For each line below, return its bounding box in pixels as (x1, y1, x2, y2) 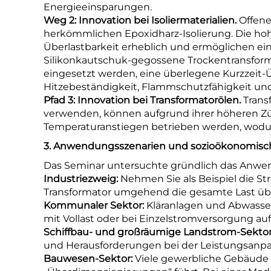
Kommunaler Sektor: (44, 200, 146, 211)
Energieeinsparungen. (44, 1, 152, 13)
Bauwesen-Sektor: (44, 253, 135, 264)
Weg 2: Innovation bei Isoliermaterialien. (44, 15, 239, 26)
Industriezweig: (44, 173, 120, 184)
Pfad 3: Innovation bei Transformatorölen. (44, 94, 243, 106)
